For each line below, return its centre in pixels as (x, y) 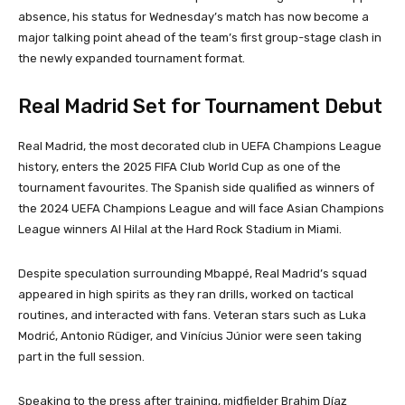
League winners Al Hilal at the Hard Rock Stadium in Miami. (180, 230)
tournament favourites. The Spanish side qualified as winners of (196, 188)
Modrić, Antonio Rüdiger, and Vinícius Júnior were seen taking (190, 336)
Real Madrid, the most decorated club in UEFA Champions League (200, 146)
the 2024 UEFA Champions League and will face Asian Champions (201, 209)
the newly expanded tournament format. (132, 59)
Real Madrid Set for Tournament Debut (200, 107)
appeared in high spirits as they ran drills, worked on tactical (186, 295)
